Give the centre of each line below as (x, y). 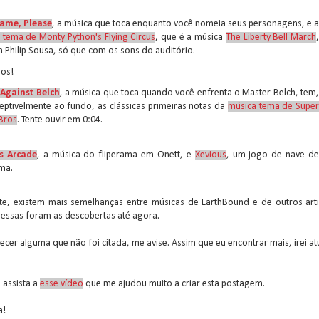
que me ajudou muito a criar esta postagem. (174, 284)
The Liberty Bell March (271, 37)
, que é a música (190, 37)
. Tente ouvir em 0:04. (60, 120)
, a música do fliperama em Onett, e (116, 155)
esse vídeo (62, 284)
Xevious (210, 155)
